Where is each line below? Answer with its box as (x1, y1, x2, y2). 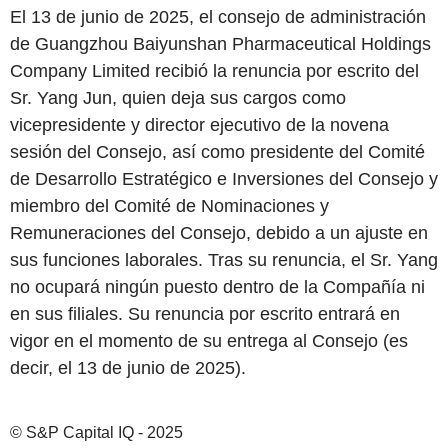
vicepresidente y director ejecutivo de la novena (10, 115, 389, 135)
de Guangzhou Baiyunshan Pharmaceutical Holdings (10, 34, 431, 54)
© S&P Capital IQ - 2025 (10, 424, 183, 441)
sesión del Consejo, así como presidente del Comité (10, 142, 425, 162)
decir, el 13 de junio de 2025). (10, 358, 246, 378)
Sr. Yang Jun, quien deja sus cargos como (10, 88, 346, 108)
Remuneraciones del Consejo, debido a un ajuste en (10, 223, 428, 243)
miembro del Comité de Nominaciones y (10, 196, 329, 216)
